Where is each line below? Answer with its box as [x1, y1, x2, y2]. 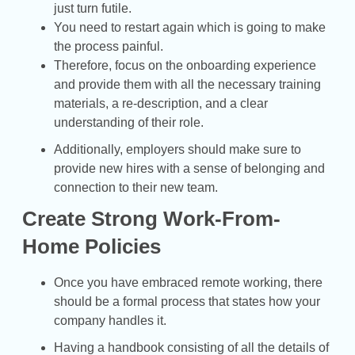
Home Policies [22, 234, 161, 258]
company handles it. [54, 313, 166, 327]
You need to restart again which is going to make [54, 20, 326, 34]
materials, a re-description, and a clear [54, 96, 268, 110]
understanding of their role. [54, 115, 204, 129]
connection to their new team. [54, 180, 218, 194]
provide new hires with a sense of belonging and [54, 161, 325, 175]
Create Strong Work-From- [22, 206, 281, 231]
